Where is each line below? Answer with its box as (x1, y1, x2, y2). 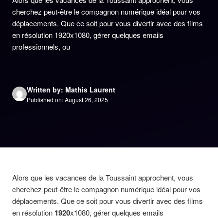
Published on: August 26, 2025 (27, 95, 108, 104)
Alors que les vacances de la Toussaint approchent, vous (12, 172, 193, 182)
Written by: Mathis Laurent (27, 84, 115, 94)
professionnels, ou (12, 41, 70, 52)
